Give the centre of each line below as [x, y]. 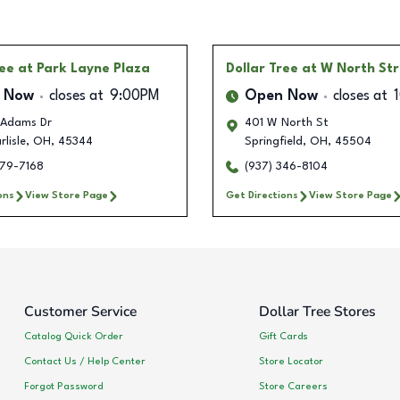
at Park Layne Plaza [83, 69]
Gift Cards [283, 336]
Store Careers [293, 386]
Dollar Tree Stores [317, 312]
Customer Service [80, 312]
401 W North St [287, 123]
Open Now [281, 97]
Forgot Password [63, 386]
